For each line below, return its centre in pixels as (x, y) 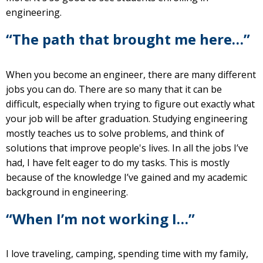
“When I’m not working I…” (100, 218)
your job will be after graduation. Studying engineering (127, 118)
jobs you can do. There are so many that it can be (114, 89)
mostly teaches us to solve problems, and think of (115, 133)
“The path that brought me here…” (128, 39)
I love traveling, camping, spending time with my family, (127, 254)
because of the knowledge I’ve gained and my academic (127, 177)
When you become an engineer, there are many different (131, 74)
